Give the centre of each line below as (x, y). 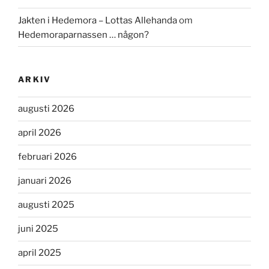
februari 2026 (47, 157)
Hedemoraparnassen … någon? (83, 35)
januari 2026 (45, 181)
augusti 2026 (46, 109)
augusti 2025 (46, 205)
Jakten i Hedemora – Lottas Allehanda (98, 20)
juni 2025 (38, 229)
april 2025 (40, 253)
